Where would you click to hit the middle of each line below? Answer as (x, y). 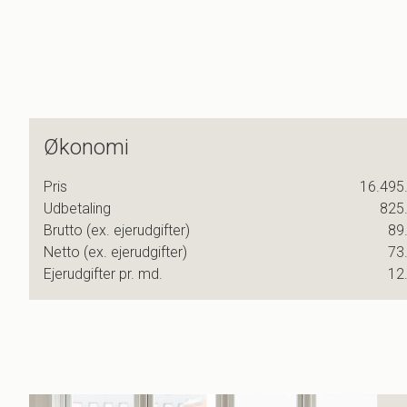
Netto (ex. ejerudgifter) (115, 252)
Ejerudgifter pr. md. (103, 274)
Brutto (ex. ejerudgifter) (117, 230)
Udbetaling (77, 208)
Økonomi (86, 147)
